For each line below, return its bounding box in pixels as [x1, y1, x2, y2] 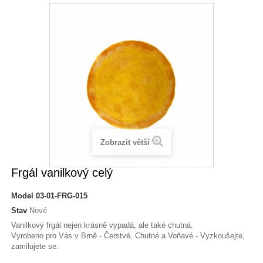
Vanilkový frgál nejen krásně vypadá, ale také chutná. [11, 221, 194, 230]
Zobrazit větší [100, 138, 150, 147]
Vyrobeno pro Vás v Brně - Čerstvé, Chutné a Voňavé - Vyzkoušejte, [11, 231, 245, 240]
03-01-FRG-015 [36, 191, 88, 200]
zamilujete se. [11, 242, 62, 251]
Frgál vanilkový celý [11, 166, 113, 179]
